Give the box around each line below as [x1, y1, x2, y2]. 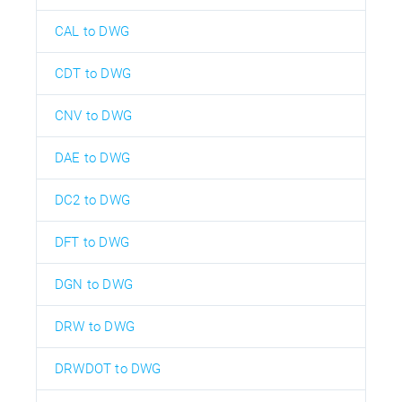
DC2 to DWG [55, 191, 130, 208]
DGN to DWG [55, 275, 133, 293]
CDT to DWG [55, 65, 131, 82]
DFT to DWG [55, 233, 129, 250]
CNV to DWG [55, 107, 132, 124]
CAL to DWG [55, 22, 129, 39]
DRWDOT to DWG [55, 360, 162, 377]
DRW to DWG [55, 318, 135, 335]
